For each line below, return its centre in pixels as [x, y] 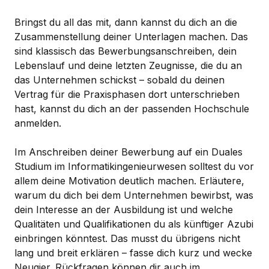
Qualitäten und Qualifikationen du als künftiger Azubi [134, 224]
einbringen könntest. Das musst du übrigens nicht [127, 238]
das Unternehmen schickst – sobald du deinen [119, 80]
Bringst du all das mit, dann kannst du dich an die [126, 22]
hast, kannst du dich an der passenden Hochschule [132, 108]
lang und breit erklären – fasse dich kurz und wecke [133, 252]
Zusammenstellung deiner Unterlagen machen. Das [131, 36]
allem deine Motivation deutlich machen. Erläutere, [129, 180]
